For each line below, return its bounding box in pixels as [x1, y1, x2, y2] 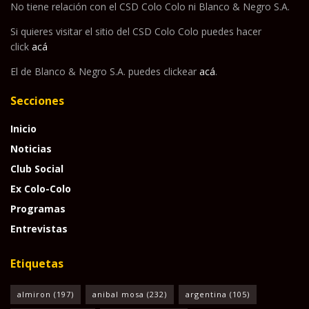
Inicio [10, 121, 37, 135]
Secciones [10, 92, 64, 108]
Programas [10, 201, 66, 215]
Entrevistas [10, 221, 68, 235]
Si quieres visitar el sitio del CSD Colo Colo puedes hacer [10, 24, 261, 38]
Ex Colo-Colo [10, 181, 71, 195]
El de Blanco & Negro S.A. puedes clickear [10, 64, 199, 78]
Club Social [10, 161, 63, 175]
